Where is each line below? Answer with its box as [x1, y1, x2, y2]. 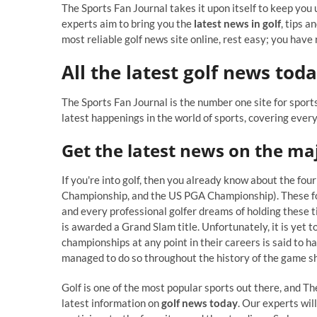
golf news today [161, 296, 238, 309]
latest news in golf [194, 17, 281, 30]
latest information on [62, 296, 161, 309]
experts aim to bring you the [62, 17, 194, 30]
